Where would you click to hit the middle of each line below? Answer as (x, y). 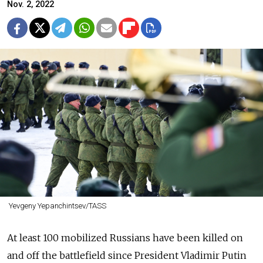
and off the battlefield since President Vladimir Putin (127, 256)
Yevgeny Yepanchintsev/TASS (57, 206)
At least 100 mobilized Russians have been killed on (125, 238)
